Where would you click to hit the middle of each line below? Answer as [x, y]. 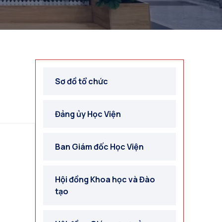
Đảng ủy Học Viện [88, 114]
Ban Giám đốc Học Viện [99, 147]
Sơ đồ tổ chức [82, 81]
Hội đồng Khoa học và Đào [105, 179]
